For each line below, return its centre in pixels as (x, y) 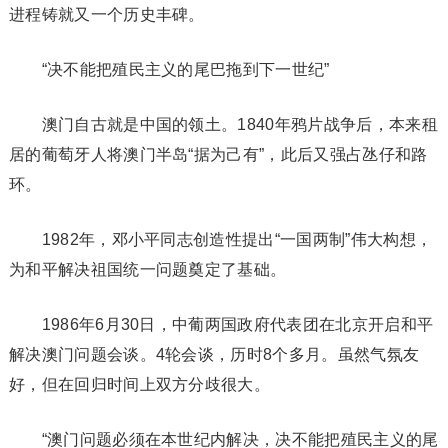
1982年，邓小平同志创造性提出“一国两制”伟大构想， (220, 239)
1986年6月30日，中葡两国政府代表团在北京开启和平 (221, 324)
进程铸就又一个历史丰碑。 (106, 14)
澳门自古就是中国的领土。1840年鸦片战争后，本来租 (223, 124)
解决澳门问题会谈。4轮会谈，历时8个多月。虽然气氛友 (214, 354)
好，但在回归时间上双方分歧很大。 (139, 384)
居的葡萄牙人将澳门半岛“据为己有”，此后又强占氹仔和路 (218, 154)
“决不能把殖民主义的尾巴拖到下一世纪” (169, 69)
